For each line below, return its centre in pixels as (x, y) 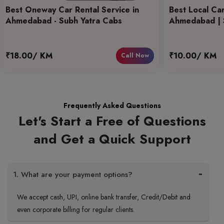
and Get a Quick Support (112, 139)
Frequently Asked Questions (112, 105)
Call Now (135, 55)
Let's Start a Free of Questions (112, 121)
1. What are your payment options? (73, 174)
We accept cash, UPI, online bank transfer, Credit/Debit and (104, 197)
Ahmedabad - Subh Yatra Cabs (63, 21)
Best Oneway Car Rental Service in (72, 10)
